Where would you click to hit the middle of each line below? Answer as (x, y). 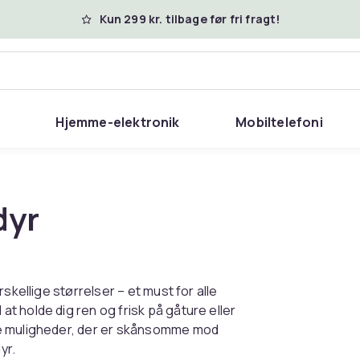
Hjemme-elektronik (118, 122)
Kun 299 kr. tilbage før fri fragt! (190, 19)
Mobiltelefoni (279, 122)
